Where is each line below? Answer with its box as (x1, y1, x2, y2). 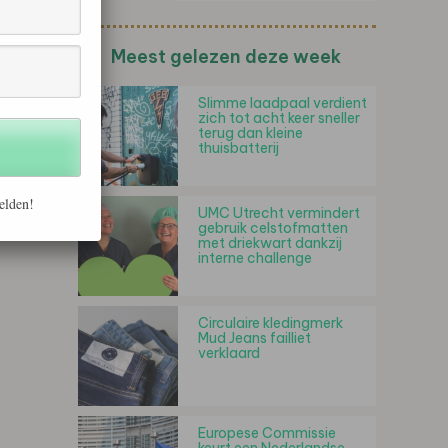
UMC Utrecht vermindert (198, 204, 360, 222)
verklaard (198, 344, 260, 362)
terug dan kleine (198, 124, 303, 142)
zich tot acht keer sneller (198, 109, 360, 127)
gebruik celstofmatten (198, 219, 348, 237)
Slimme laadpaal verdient (198, 94, 367, 112)
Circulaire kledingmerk (198, 314, 343, 332)
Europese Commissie (198, 424, 336, 442)
